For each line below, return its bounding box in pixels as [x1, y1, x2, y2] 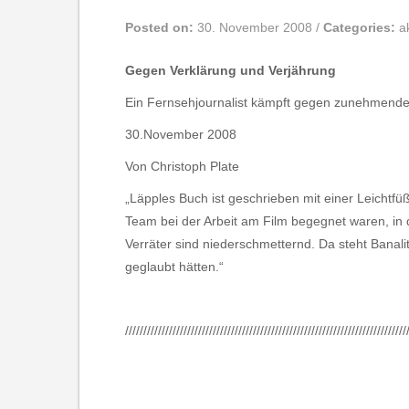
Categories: [323, 20, 399, 36]
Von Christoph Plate [125, 159, 239, 174]
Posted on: [125, 20, 197, 36]
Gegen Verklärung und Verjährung [125, 63, 336, 79]
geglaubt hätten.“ [125, 259, 224, 275]
